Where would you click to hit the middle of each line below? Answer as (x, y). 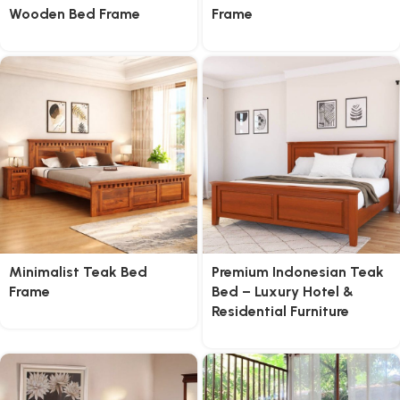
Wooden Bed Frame (75, 14)
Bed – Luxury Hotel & (283, 292)
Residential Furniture (280, 311)
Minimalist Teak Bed (78, 272)
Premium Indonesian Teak (298, 272)
